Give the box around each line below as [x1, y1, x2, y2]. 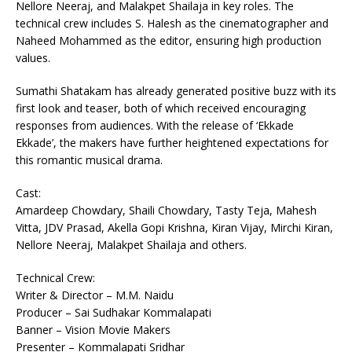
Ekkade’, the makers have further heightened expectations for [16, 135, 328, 150]
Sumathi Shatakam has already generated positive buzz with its [16, 83, 336, 98]
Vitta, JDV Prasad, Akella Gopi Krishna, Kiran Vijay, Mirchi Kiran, [16, 220, 333, 235]
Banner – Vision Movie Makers [16, 322, 170, 337]
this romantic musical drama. [16, 152, 163, 167]
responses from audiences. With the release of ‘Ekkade [16, 118, 294, 133]
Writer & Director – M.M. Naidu [16, 288, 174, 302]
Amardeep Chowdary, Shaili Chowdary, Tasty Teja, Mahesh [16, 203, 317, 218]
